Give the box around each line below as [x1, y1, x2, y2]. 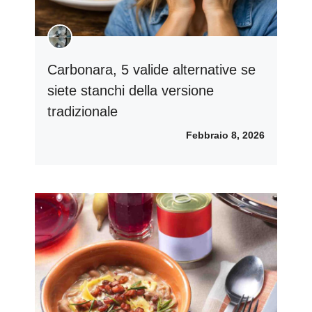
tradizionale [47, 103, 118, 119]
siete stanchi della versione [47, 82, 214, 98]
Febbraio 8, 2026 [186, 129, 265, 141]
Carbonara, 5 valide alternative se [47, 61, 256, 77]
